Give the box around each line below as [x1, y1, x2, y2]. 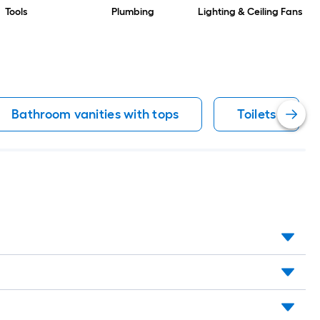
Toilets [237, 106, 276, 123]
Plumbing [111, 6, 154, 19]
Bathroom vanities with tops [11, 106, 179, 123]
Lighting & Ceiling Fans [198, 6, 302, 19]
